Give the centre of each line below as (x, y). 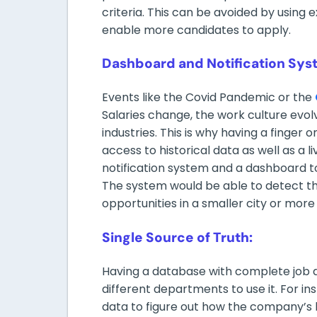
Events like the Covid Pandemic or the (208, 98)
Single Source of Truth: (177, 237)
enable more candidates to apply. (196, 30)
